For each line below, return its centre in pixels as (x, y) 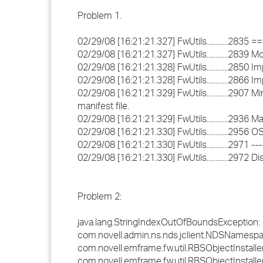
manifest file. (103, 106)
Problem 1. (100, 15)
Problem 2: (100, 196)
